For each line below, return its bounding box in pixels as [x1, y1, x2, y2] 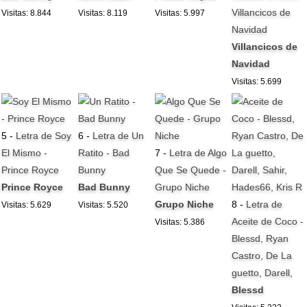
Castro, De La [232, 250, 293, 262]
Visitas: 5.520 [78, 200, 129, 210]
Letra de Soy [16, 130, 72, 142]
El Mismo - [1, 147, 48, 159]
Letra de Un [93, 130, 145, 142]
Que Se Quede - [155, 164, 227, 176]
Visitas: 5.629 [1, 200, 52, 210]
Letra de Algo [169, 147, 228, 159]
